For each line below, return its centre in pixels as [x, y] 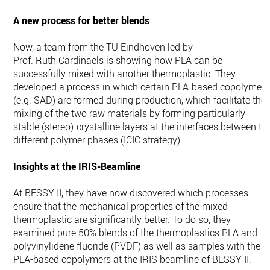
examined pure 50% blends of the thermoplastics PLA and [136, 233]
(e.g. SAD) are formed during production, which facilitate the [140, 100]
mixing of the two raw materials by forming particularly [130, 114]
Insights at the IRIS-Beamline [77, 167]
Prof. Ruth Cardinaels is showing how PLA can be [118, 61]
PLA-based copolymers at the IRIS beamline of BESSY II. [133, 259]
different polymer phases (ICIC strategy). [98, 140]
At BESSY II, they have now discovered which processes [131, 193]
